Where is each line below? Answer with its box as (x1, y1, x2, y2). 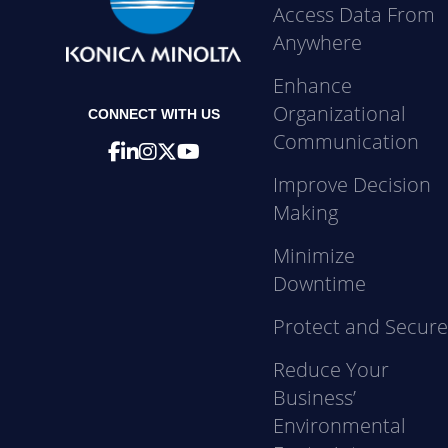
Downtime (273, 270, 367, 298)
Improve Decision (273, 171, 432, 199)
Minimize (273, 242, 356, 270)
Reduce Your (273, 356, 390, 384)
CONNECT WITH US (87, 105, 220, 122)
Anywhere (273, 29, 363, 57)
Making (273, 199, 339, 227)
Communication (273, 128, 420, 156)
